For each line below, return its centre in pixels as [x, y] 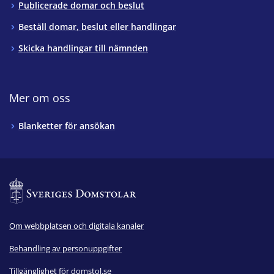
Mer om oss [40, 98]
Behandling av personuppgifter [65, 249]
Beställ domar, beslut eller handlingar [97, 27]
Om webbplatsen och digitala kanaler [76, 226]
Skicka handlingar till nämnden [83, 48]
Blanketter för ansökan [67, 126]
